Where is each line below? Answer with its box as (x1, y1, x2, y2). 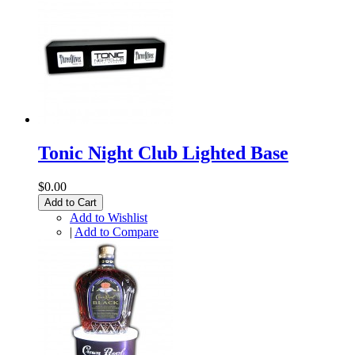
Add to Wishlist (70, 210, 147, 224)
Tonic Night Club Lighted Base (38, 142, 288, 163)
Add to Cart (44, 196, 97, 208)
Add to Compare (74, 224, 158, 239)
